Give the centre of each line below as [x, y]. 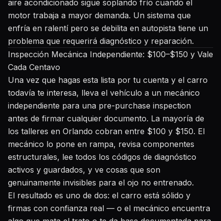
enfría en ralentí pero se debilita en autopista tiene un [108, 28]
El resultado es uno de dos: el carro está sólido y [99, 195]
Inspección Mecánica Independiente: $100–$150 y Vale [110, 54]
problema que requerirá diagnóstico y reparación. [101, 41]
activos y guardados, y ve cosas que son [84, 170]
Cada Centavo [34, 67]
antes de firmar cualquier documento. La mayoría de [106, 118]
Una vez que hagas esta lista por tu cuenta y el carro [108, 80]
